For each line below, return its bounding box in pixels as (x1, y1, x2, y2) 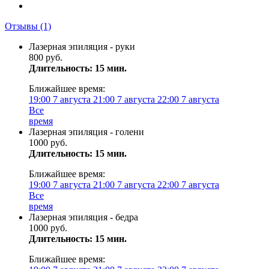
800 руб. (29, 52, 62, 62)
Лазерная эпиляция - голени (29, 127, 144, 137)
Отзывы (5, 21, 40, 31)
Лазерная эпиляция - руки (29, 41, 135, 52)
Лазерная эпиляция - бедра (29, 212, 138, 222)
